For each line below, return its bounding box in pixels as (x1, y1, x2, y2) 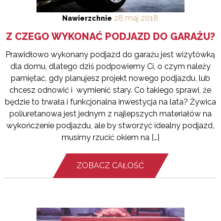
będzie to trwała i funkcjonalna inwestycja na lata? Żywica (4, 97, 216, 107)
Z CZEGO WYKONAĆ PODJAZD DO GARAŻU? (5, 31, 215, 43)
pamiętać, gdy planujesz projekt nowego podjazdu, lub (10, 74, 210, 83)
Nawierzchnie (62, 14, 112, 23)
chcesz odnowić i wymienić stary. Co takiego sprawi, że (9, 85, 212, 95)
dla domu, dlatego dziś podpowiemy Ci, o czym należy (10, 62, 211, 72)
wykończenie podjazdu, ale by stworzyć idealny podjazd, (6, 121, 215, 131)
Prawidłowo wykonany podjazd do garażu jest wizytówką (5, 50, 216, 60)
